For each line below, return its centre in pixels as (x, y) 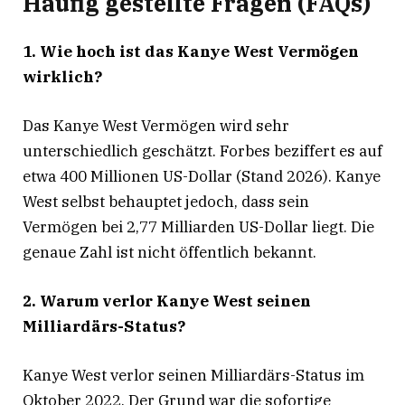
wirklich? (62, 76)
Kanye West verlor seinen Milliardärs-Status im (193, 376)
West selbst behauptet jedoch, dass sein (166, 201)
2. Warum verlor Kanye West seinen (167, 301)
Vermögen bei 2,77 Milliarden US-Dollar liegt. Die (198, 226)
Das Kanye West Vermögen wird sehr (156, 125)
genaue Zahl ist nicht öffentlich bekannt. (170, 252)
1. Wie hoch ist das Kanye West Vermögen (191, 51)
